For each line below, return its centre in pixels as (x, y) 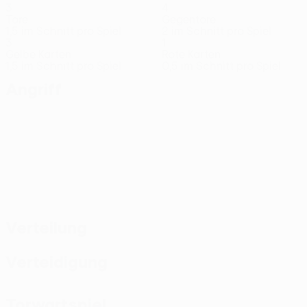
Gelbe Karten (38, 54)
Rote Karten (191, 54)
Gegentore (189, 19)
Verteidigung (57, 262)
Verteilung (46, 228)
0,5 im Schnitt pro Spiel (221, 66)
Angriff (34, 89)
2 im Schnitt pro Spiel (217, 31)
